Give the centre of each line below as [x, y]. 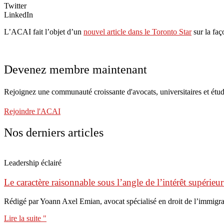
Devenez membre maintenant [75, 70]
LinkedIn [18, 14]
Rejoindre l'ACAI [32, 111]
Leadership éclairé [33, 162]
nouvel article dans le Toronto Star [137, 31]
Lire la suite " [25, 218]
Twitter [15, 5]
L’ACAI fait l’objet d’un [44, 31]
